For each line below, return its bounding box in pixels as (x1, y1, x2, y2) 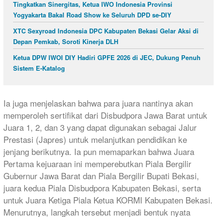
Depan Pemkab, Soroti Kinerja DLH (13, 36, 118, 46)
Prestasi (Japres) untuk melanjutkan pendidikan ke (3, 133, 187, 146)
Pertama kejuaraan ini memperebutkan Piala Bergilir (3, 157, 191, 170)
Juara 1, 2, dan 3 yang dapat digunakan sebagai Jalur (3, 121, 197, 134)
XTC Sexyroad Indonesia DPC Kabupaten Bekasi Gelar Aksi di (13, 26, 199, 35)
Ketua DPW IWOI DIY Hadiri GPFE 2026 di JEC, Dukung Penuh (13, 52, 201, 62)
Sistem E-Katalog (13, 63, 65, 73)
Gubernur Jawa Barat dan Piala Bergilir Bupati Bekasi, (3, 170, 199, 182)
